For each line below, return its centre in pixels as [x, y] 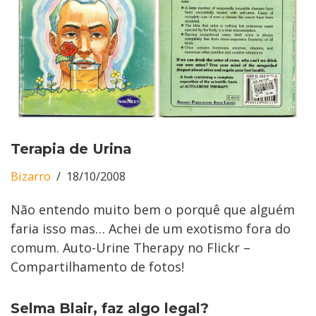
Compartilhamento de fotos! [97, 266]
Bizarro [31, 176]
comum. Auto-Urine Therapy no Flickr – [130, 247]
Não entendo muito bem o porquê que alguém [153, 209]
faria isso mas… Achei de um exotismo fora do [151, 228]
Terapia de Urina [71, 148]
